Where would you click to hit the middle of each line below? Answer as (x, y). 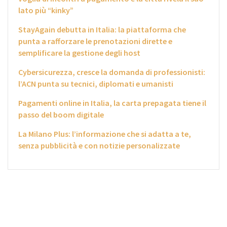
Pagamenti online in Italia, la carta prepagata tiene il (112, 103)
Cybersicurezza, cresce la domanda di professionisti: (112, 72)
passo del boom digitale (61, 115)
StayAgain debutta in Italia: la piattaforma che (102, 30)
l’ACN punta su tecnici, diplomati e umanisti (96, 84)
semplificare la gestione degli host (79, 53)
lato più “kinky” (46, 10)
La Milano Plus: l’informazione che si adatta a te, (105, 134)
